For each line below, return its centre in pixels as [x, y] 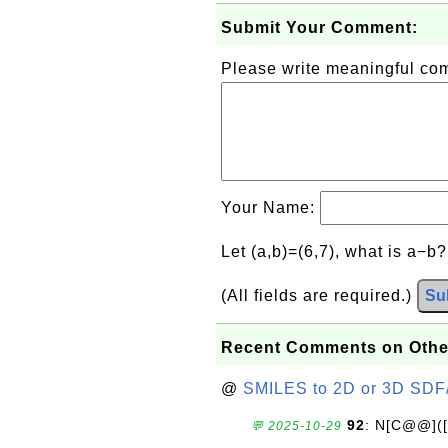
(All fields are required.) [319, 295]
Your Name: [270, 207]
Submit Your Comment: [319, 27]
